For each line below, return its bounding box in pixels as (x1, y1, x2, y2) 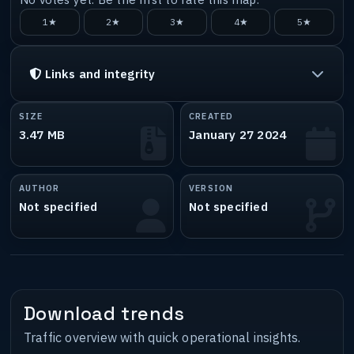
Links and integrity (44, 65, 156, 81)
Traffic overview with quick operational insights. (23, 329, 301, 345)
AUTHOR (18, 183, 60, 194)
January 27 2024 (189, 126, 287, 142)
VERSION (189, 183, 233, 194)
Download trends (23, 301, 185, 326)
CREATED (189, 111, 233, 122)
